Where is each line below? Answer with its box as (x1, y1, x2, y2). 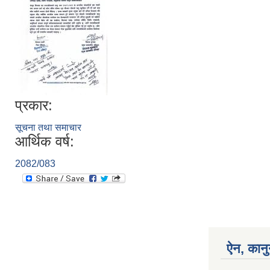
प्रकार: (15, 96, 52, 113)
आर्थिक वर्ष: (15, 133, 74, 149)
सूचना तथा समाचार (15, 122, 81, 133)
